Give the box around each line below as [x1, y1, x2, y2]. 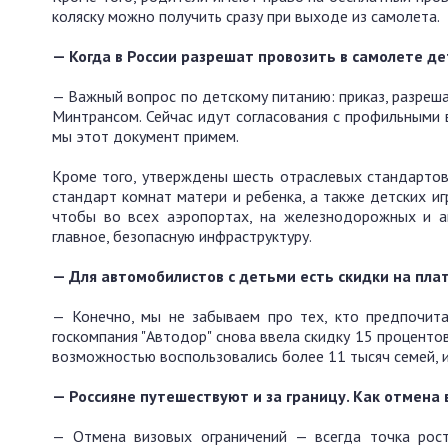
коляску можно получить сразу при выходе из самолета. [52, 6, 440, 27]
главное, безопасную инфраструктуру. [52, 226, 312, 247]
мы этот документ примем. [52, 126, 239, 147]
